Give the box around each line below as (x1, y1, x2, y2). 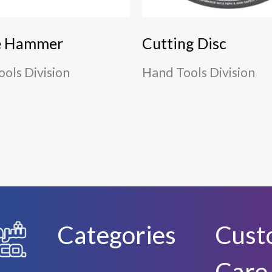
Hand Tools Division (142, 64, 255, 80)
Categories (57, 220, 176, 250)
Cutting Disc (142, 33, 226, 52)
